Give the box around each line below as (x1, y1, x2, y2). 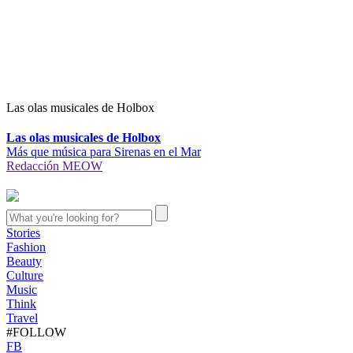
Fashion (6, 240, 46, 255)
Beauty (6, 255, 42, 269)
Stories (6, 226, 40, 240)
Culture (6, 269, 43, 283)
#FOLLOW (6, 325, 66, 340)
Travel (6, 311, 38, 325)
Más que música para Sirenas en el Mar (6, 145, 201, 159)
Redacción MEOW (6, 159, 102, 173)
